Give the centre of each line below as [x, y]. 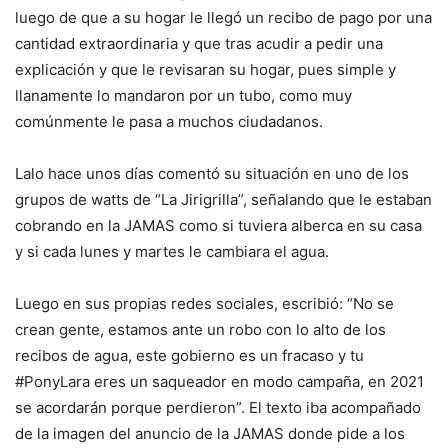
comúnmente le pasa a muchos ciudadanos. [169, 122]
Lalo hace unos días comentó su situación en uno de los [212, 174]
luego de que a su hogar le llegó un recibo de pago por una [223, 18]
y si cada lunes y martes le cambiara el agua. [172, 252]
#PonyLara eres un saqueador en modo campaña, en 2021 [219, 382]
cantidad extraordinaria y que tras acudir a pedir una [199, 44]
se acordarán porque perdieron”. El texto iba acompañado [218, 408]
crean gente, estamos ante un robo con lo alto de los [200, 330]
